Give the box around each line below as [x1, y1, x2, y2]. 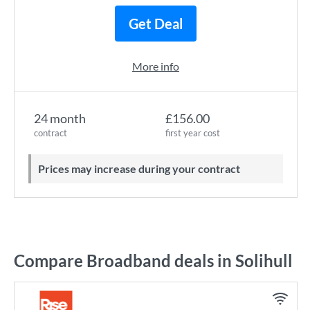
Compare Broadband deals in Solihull [14, 250, 293, 271]
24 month [34, 111, 86, 126]
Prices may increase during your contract [45, 162, 240, 175]
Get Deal [129, 15, 183, 32]
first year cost [165, 127, 220, 138]
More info [132, 60, 179, 73]
